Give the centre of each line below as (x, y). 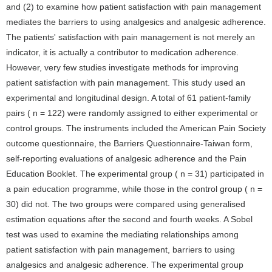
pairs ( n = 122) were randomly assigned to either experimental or (132, 113)
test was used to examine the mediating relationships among (122, 234)
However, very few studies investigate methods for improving (122, 67)
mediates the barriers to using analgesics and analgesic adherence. (136, 22)
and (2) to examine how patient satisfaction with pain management (134, 7)
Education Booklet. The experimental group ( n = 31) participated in (135, 174)
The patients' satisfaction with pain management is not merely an (131, 37)
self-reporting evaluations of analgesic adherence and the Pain (126, 158)
